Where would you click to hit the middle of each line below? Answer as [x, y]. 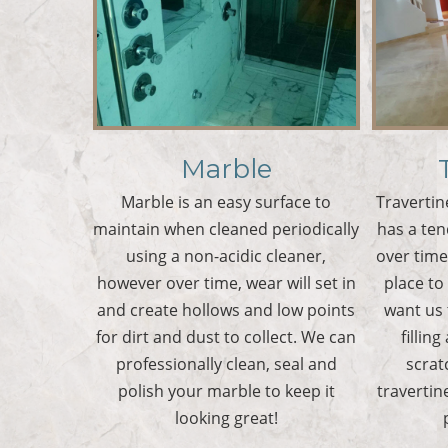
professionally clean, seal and [226, 364]
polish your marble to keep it [226, 391]
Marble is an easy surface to [226, 202]
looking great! [226, 418]
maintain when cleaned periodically [226, 229]
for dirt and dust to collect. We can [226, 337]
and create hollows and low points [226, 310]
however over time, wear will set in [226, 283]
